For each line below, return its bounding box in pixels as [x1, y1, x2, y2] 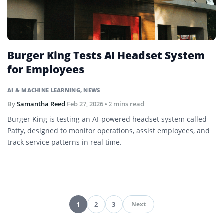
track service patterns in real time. [7, 137, 122, 147]
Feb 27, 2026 [67, 99, 103, 109]
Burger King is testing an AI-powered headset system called [7, 114, 207, 124]
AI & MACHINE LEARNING [7, 86, 80, 94]
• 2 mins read [103, 99, 144, 109]
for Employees [7, 62, 84, 77]
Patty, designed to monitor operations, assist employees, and [7, 126, 210, 136]
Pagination [111, 203, 151, 214]
